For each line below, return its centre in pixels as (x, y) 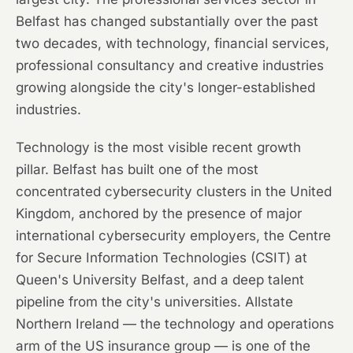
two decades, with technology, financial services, (173, 44)
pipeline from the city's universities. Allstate (154, 302)
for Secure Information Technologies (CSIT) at (162, 258)
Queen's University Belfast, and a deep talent (160, 280)
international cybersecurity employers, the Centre (173, 236)
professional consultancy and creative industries (170, 66)
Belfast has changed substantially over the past (167, 22)
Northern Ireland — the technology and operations (175, 324)
